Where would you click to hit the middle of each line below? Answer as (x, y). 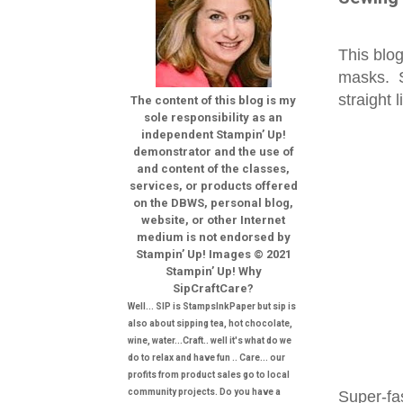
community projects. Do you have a (204, 391)
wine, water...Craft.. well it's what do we (210, 340)
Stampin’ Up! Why (213, 271)
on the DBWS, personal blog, (213, 202)
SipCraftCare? (213, 288)
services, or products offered (213, 185)
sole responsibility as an (213, 117)
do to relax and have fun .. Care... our (206, 357)
